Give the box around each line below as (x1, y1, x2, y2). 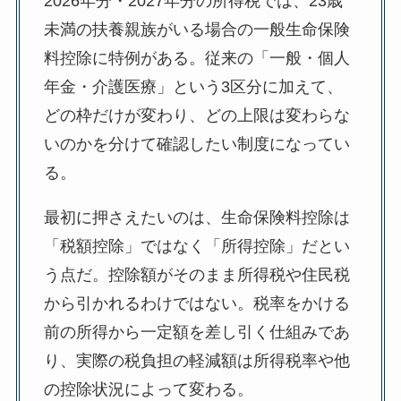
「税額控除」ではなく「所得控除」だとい (43, 237, 350, 256)
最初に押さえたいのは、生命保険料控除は (43, 209, 350, 227)
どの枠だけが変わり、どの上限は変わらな (43, 107, 350, 125)
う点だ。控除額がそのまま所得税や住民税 (43, 266, 350, 285)
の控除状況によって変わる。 (43, 380, 253, 399)
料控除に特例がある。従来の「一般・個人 (43, 49, 350, 68)
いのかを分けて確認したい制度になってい (43, 135, 350, 154)
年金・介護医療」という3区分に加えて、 (43, 78, 343, 97)
